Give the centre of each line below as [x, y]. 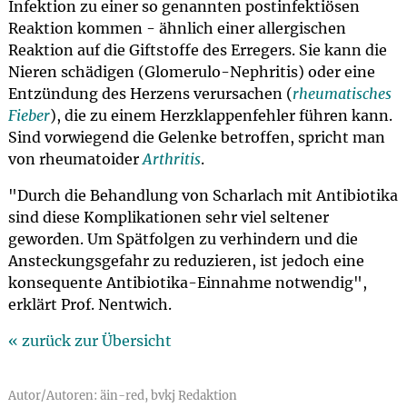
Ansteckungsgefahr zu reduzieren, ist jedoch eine [186, 261]
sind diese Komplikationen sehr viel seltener [168, 217]
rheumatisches [342, 94]
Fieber [29, 115]
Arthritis [171, 159]
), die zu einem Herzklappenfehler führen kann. [221, 115]
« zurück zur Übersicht [89, 341]
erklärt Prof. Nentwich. [89, 304]
